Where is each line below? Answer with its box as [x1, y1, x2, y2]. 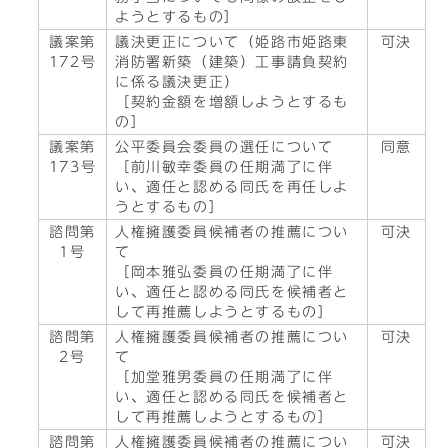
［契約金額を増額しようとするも [115, 95, 349, 109]
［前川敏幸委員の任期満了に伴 [115, 160, 334, 174]
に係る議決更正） [115, 75, 240, 89]
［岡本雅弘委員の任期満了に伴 [115, 265, 334, 279]
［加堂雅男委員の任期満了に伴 [115, 370, 334, 384]
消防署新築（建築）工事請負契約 [115, 55, 350, 69]
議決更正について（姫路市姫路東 [115, 35, 349, 49]
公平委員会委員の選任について [115, 140, 334, 154]
